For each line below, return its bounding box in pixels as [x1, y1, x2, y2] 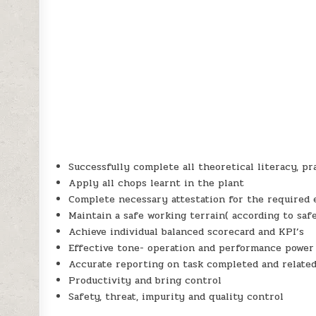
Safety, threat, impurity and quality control [68, 289, 284, 305]
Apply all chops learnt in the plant [68, 176, 245, 191]
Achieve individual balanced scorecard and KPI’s [68, 224, 305, 240]
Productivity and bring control [68, 273, 222, 288]
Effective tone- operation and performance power [68, 241, 315, 256]
